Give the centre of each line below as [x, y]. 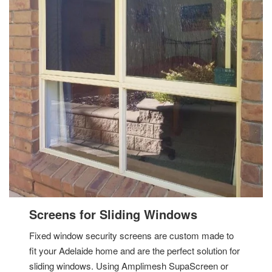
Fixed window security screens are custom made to [132, 236]
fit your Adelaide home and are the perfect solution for [135, 251]
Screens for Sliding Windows [114, 214]
